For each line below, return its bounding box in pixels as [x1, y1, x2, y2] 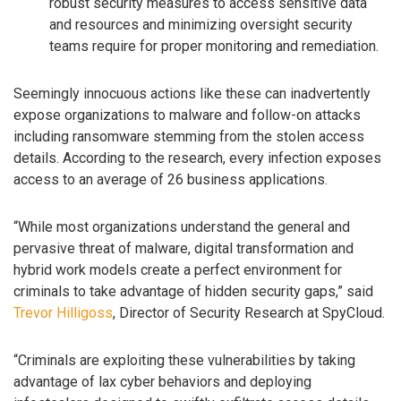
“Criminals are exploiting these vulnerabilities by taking [13, 351, 355, 369]
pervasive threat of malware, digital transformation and [13, 239, 354, 257]
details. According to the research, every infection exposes [13, 149, 381, 166]
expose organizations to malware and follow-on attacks [13, 106, 361, 124]
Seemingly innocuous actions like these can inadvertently [13, 84, 371, 102]
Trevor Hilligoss [13, 303, 113, 321]
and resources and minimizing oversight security [49, 16, 353, 34]
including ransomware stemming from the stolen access [13, 127, 364, 145]
